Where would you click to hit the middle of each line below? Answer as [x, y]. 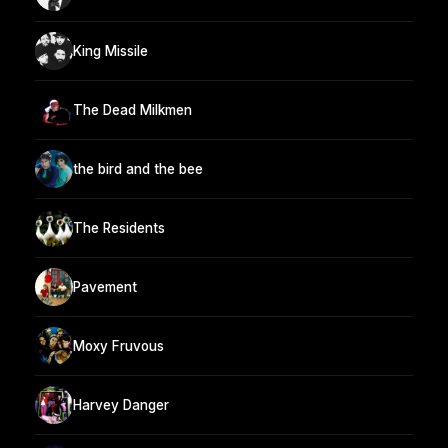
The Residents [119, 227]
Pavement [105, 286]
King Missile [110, 50]
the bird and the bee [138, 168]
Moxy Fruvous [118, 345]
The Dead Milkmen [132, 109]
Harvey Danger [121, 404]
